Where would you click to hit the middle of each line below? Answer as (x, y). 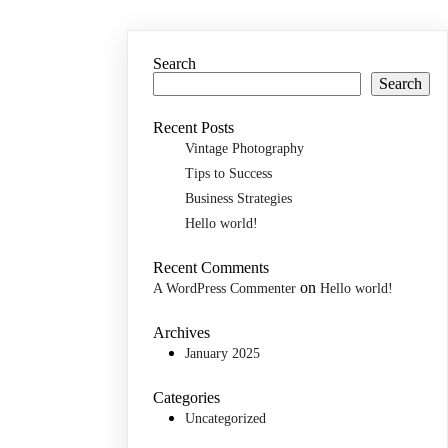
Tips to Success (229, 173)
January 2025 (223, 353)
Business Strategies (239, 198)
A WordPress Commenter (225, 288)
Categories (187, 397)
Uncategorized (226, 418)
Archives (182, 332)
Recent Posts (194, 127)
